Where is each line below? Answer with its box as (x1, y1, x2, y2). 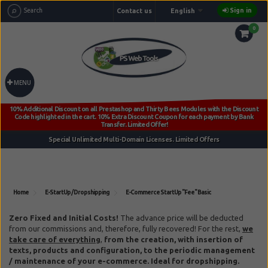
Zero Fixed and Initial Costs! (9, 213, 118, 222)
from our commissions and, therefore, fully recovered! (9, 224, 196, 233)
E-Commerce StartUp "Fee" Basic (126, 189, 211, 196)
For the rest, (198, 224, 242, 233)
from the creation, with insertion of (102, 234, 243, 243)
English (170, 7, 195, 14)
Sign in (230, 7, 252, 14)
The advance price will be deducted (120, 213, 243, 222)
